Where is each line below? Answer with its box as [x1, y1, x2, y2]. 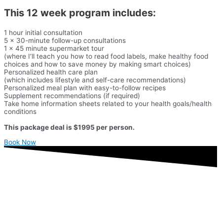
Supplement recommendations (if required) [4, 91, 140, 100]
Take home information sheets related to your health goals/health [4, 99, 212, 108]
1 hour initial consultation [4, 28, 82, 37]
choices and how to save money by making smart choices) [4, 60, 191, 68]
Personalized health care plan [4, 68, 98, 76]
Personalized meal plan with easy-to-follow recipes [4, 83, 166, 92]
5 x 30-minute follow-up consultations [4, 36, 126, 44]
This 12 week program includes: [4, 6, 156, 19]
